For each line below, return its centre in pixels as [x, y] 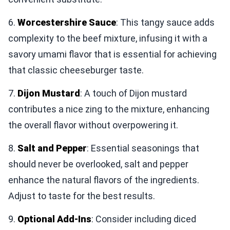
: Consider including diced [144, 219]
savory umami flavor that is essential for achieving [112, 54]
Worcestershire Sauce [67, 22]
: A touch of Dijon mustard [133, 93]
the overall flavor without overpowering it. [93, 125]
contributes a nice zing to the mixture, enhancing [109, 109]
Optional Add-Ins [54, 219]
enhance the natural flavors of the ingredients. [104, 180]
